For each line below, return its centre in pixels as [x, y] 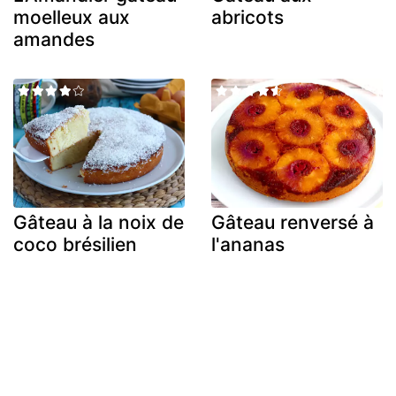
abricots [247, 18]
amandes [54, 40]
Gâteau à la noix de [99, 222]
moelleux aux [72, 18]
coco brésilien [75, 244]
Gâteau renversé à [293, 222]
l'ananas [248, 244]
